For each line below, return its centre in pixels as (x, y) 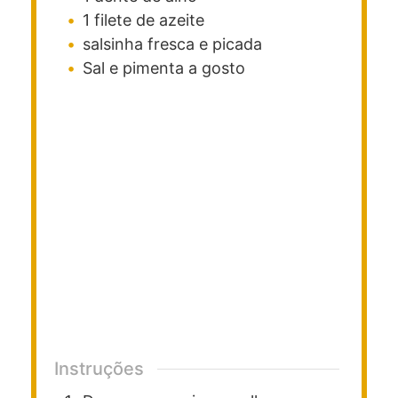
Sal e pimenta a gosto (164, 68)
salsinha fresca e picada (172, 44)
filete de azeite (149, 20)
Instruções (99, 369)
